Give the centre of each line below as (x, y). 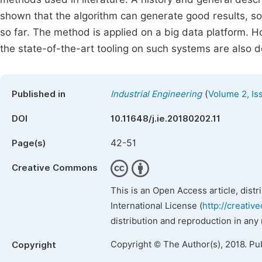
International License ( (156, 206)
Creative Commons (55, 168)
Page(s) (29, 143)
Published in (39, 94)
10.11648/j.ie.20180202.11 (166, 119)
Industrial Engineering (156, 94)
